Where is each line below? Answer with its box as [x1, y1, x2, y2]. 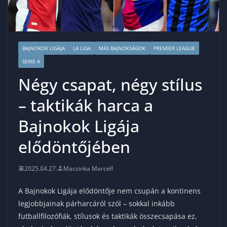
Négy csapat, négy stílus [18, 73, 202, 95]
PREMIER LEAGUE [154, 44, 195, 52]
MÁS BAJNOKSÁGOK [99, 44, 145, 52]
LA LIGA [73, 44, 91, 52]
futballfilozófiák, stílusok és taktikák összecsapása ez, [18, 211, 197, 221]
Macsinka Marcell [63, 164, 113, 173]
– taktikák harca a [18, 94, 153, 116]
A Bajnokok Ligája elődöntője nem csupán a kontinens [18, 185, 201, 196]
